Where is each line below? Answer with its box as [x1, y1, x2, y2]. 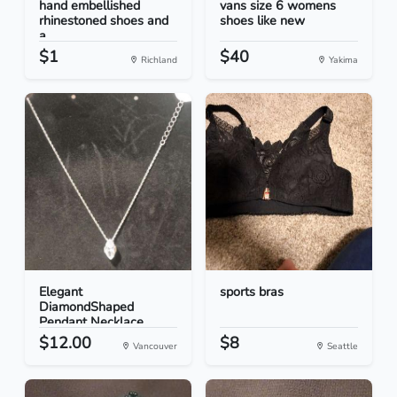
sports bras [220, 283, 284, 301]
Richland [138, 53, 177, 67]
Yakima [326, 53, 358, 67]
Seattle [324, 339, 358, 354]
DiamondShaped [39, 298, 134, 316]
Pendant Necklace [39, 313, 144, 331]
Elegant [39, 283, 82, 301]
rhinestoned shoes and [39, 12, 168, 30]
